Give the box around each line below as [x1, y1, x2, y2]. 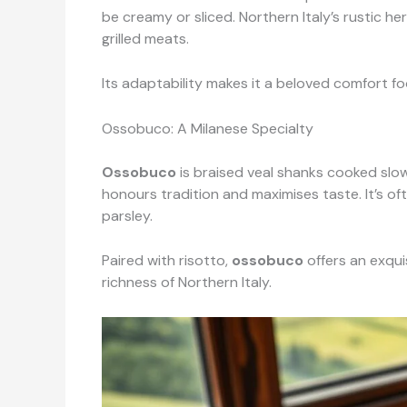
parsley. [102, 205, 153, 225]
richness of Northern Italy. [102, 273, 272, 293]
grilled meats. [102, 28, 189, 48]
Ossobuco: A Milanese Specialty [102, 118, 313, 138]
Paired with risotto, [102, 251, 232, 271]
